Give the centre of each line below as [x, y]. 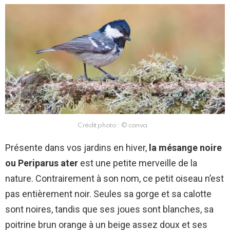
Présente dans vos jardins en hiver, [77, 148]
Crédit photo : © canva [112, 126]
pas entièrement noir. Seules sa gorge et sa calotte [108, 194]
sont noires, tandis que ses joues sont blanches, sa [109, 209]
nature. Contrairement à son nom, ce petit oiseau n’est [114, 179]
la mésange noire [185, 148]
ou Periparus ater [42, 163]
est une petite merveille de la [138, 163]
